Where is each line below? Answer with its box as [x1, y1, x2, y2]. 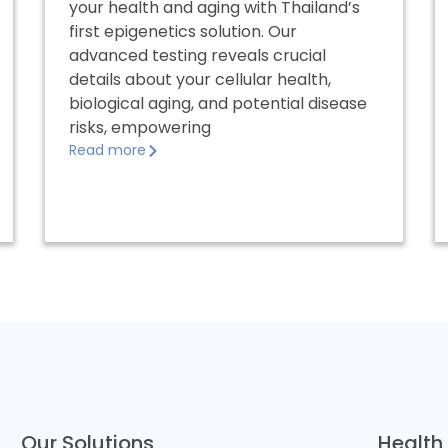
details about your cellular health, [68, 68, 331, 91]
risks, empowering [68, 116, 211, 139]
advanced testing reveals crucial [68, 44, 326, 67]
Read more [68, 140, 146, 160]
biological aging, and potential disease [68, 92, 367, 115]
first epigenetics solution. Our [68, 20, 297, 43]
